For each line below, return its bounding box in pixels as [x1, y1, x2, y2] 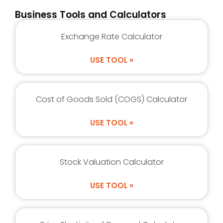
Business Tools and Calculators [15, 7, 166, 21]
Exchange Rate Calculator [61, 30, 162, 42]
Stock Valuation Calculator [59, 156, 164, 168]
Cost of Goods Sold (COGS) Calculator [36, 93, 187, 105]
